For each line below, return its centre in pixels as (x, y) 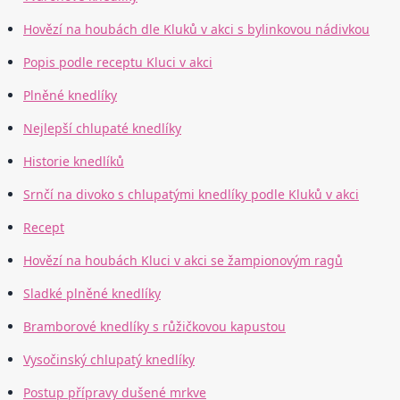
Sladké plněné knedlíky (92, 294)
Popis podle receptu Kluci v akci (118, 62)
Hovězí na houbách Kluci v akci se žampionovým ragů (183, 261)
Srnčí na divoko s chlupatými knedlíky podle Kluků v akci (191, 195)
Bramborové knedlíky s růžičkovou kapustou (154, 327)
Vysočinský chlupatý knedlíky (109, 360)
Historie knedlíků (74, 162)
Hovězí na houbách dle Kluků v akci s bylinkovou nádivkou (196, 29)
